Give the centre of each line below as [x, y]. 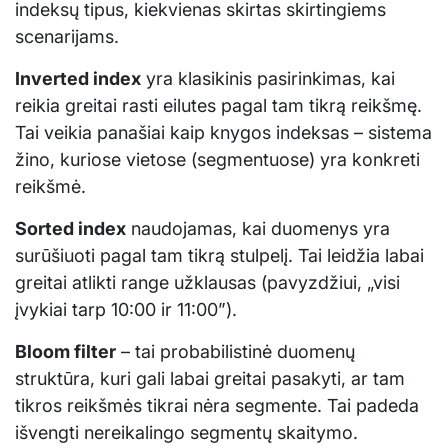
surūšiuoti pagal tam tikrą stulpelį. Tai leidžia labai [219, 256]
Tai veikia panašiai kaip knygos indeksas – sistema [223, 133]
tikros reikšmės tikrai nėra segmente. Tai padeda [217, 406]
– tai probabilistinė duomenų [235, 352]
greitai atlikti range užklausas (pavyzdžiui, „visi [207, 283]
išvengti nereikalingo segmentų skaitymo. [186, 433]
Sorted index [70, 229]
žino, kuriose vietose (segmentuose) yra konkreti [217, 160]
